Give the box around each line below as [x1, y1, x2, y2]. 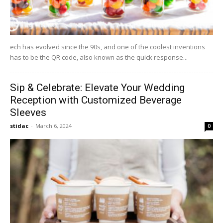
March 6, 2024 [35, 121, 72, 129]
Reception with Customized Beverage [10, 94, 182, 106]
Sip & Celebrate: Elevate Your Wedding [10, 81, 185, 94]
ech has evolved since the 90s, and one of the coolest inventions [10, 42, 205, 51]
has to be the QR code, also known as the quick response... [10, 52, 188, 62]
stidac [10, 121, 28, 129]
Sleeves [10, 106, 46, 118]
